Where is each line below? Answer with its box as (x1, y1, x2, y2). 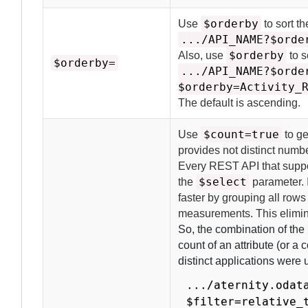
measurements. (178, 208, 254, 219)
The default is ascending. (178, 97, 301, 109)
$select (199, 175, 247, 188)
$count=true (203, 128, 280, 141)
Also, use (178, 49, 227, 61)
